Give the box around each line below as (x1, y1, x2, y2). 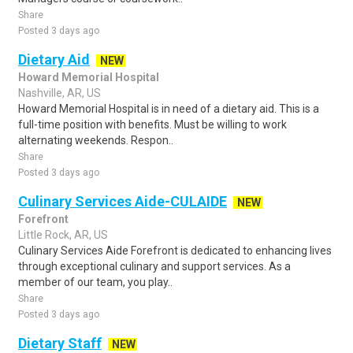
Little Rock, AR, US (18, 229, 108, 241)
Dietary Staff (18, 335, 102, 351)
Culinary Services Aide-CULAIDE (18, 193, 227, 210)
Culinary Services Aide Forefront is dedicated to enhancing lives (18, 244, 332, 257)
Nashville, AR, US (18, 87, 101, 99)
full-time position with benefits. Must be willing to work (18, 118, 287, 131)
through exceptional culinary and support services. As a (18, 260, 291, 273)
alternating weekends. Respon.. (18, 134, 173, 147)
